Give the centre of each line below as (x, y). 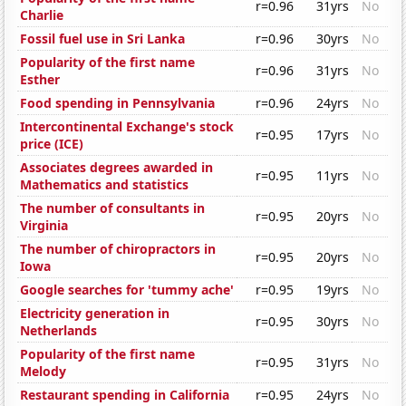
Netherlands (59, 331)
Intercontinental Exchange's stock (127, 127)
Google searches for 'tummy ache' (127, 290)
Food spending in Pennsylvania (118, 103)
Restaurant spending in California (125, 395)
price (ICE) (52, 144)
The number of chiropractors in (118, 249)
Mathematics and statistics (105, 185)
